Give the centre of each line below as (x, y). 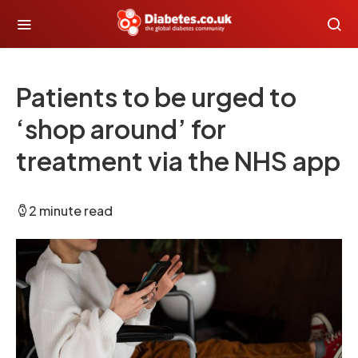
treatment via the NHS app (178, 161)
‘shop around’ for (121, 129)
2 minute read (71, 211)
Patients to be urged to (156, 97)
